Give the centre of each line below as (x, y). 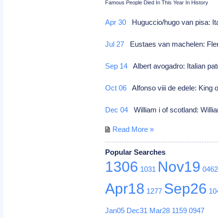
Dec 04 (117, 109)
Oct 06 (116, 88)
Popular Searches (136, 152)
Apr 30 (116, 22)
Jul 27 (115, 44)
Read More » (133, 129)
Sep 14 (117, 66)
